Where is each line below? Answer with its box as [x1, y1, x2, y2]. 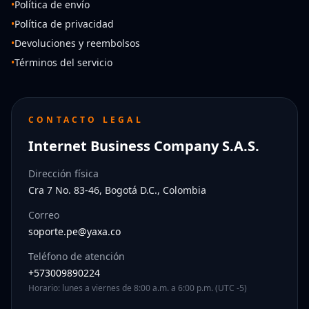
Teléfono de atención [28, 249, 125, 263]
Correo [28, 208, 59, 221]
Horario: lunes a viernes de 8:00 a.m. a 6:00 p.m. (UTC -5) [28, 281, 247, 294]
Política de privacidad [14, 17, 114, 30]
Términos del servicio [14, 55, 112, 69]
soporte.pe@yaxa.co [28, 224, 121, 238]
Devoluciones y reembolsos [14, 36, 140, 50]
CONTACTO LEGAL [28, 113, 143, 126]
